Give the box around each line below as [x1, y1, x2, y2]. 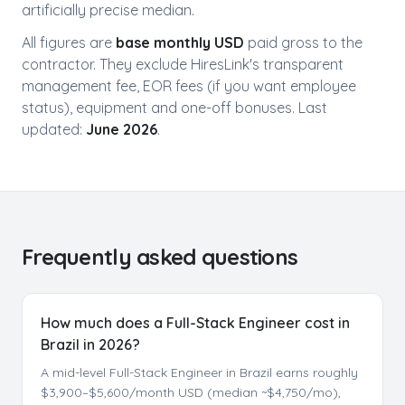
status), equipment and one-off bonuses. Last [22, 99, 327, 117]
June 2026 [86, 120, 157, 138]
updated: [22, 120, 86, 138]
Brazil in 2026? [41, 335, 140, 353]
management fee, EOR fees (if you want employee [22, 77, 356, 95]
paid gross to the [244, 33, 363, 52]
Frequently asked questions [22, 243, 298, 270]
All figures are [22, 33, 116, 52]
